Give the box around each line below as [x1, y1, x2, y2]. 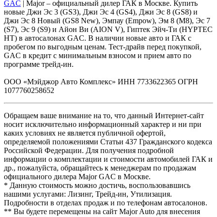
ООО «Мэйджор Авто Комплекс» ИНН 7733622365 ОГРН [4, 77, 198, 86]
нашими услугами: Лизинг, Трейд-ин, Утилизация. [4, 189, 172, 198]
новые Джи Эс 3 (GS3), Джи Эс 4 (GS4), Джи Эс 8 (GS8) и [4, 7, 198, 16]
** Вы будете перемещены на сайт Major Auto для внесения [4, 207, 200, 216]
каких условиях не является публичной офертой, [4, 128, 166, 137]
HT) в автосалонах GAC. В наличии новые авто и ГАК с [4, 33, 191, 42]
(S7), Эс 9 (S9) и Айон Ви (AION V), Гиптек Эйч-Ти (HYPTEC [4, 25, 213, 33]
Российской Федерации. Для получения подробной [4, 146, 174, 155]
